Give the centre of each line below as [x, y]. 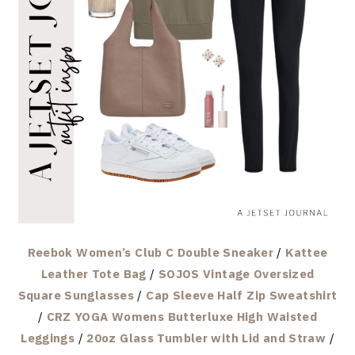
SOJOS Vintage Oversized [236, 273]
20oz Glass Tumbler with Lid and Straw [206, 338]
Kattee [307, 252]
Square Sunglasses [76, 295]
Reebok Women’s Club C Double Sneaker [151, 252]
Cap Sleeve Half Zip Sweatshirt [242, 295]
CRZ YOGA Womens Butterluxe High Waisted [182, 316]
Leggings [48, 338]
